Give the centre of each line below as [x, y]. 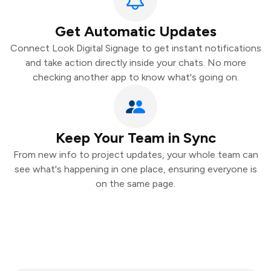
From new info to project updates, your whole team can [135, 155]
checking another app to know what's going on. [135, 77]
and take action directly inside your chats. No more [135, 63]
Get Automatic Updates [135, 31]
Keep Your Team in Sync [135, 138]
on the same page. [135, 184]
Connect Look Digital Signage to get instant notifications [135, 48]
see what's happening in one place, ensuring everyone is [135, 169]
